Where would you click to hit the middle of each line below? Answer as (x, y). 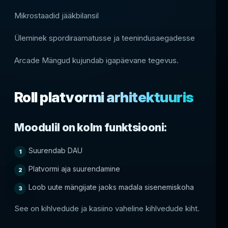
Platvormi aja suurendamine (74, 169)
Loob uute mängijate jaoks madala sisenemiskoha (111, 187)
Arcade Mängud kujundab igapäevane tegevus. (96, 61)
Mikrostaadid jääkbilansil (56, 16)
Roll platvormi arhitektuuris (104, 97)
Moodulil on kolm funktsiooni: (91, 128)
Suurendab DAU (55, 151)
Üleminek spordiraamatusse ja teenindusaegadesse (105, 38)
